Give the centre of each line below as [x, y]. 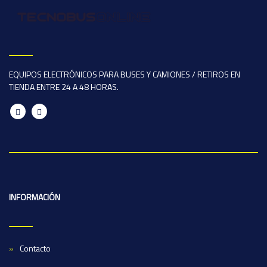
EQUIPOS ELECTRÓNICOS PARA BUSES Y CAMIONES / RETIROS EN [125, 74]
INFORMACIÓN [35, 197]
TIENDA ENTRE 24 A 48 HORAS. [64, 86]
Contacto [35, 248]
